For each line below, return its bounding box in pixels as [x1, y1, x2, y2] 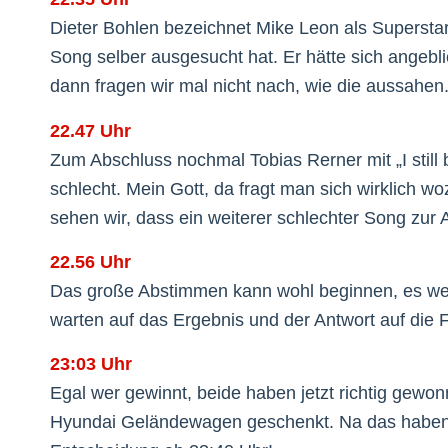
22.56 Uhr [50, 251, 131, 272]
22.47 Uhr [50, 120, 131, 141]
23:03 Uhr [50, 354, 132, 375]
